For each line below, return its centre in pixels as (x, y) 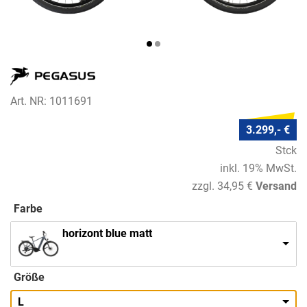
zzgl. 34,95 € (222, 186)
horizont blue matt (107, 233)
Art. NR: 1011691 (51, 101)
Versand (276, 186)
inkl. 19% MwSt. (258, 168)
